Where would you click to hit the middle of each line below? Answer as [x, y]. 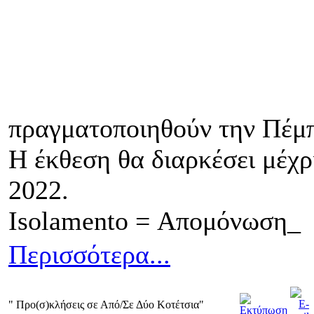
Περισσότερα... [89, 254]
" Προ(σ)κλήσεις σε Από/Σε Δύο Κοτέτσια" [106, 305]
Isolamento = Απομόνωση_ [158, 221]
